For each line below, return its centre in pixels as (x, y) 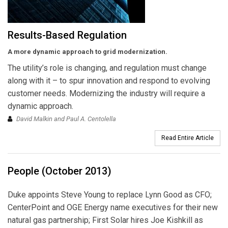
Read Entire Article (188, 138)
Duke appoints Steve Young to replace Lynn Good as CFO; (110, 194)
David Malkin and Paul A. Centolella (66, 119)
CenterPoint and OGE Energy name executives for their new (113, 207)
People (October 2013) (60, 171)
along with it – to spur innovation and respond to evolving (109, 80)
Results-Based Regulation (67, 35)
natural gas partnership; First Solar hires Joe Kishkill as (105, 220)
